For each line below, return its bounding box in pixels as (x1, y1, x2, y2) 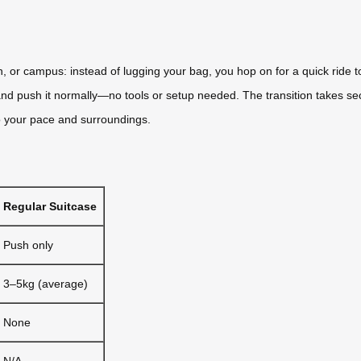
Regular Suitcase (3, 199, 97, 213)
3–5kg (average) (3, 276, 88, 290)
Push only (3, 238, 53, 251)
